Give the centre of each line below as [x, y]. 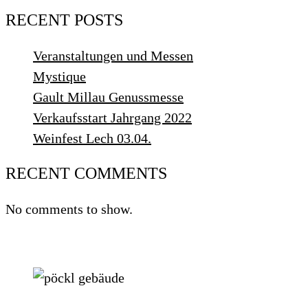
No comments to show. [69, 209]
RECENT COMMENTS [86, 173]
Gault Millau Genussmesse [108, 97]
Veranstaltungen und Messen [113, 55]
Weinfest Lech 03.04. [92, 138]
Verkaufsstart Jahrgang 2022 [112, 117]
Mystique [59, 76]
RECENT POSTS [64, 20]
